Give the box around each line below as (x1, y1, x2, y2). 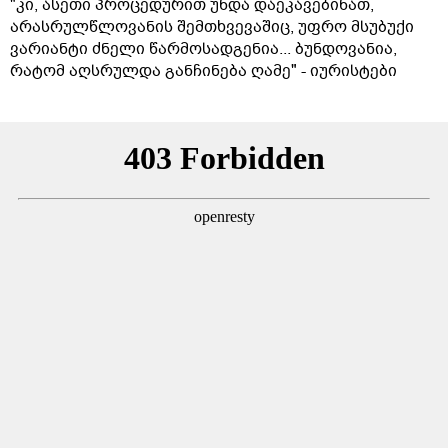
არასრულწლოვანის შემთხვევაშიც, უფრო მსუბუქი (10, 15, 414, 38)
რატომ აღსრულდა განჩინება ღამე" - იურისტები (10, 59, 397, 82)
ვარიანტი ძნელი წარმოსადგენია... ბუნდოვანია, (10, 37, 397, 60)
